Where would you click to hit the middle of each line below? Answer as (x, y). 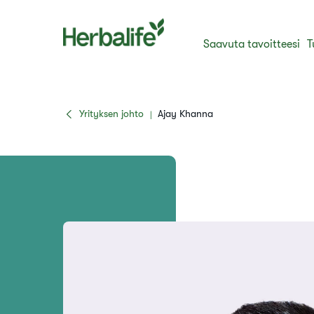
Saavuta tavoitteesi (252, 44)
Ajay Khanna (185, 114)
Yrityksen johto (111, 114)
